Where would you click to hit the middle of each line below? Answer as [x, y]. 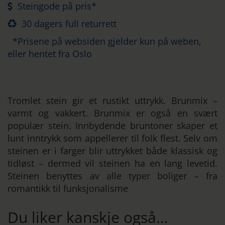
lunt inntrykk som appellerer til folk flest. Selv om [113, 138]
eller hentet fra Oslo [50, 54]
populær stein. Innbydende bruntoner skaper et [113, 126]
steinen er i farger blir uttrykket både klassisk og [113, 151]
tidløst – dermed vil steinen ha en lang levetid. [113, 163]
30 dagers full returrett [69, 24]
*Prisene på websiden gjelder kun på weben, [107, 41]
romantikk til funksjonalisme [68, 188]
